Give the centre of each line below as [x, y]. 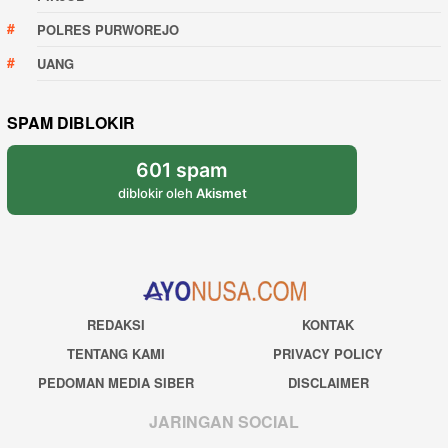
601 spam [182, 170]
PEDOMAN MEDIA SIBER [115, 382]
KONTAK [328, 324]
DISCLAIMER [328, 382]
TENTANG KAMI [115, 353]
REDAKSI [115, 324]
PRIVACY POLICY [328, 353]
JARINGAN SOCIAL [224, 422]
